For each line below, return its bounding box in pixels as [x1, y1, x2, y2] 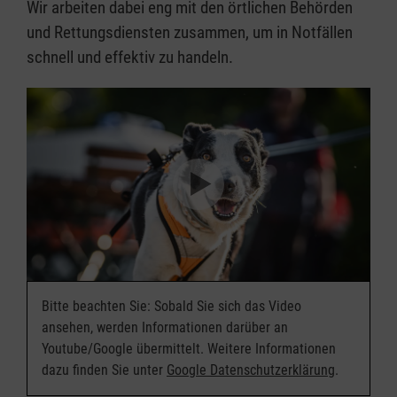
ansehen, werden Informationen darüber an [42, 319, 288, 337]
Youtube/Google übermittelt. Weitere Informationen [42, 340, 336, 358]
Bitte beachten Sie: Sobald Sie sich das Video [42, 298, 301, 315]
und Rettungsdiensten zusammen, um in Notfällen [27, 21, 353, 43]
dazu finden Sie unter [42, 362, 167, 379]
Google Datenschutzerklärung [167, 362, 335, 379]
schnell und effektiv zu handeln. [27, 46, 233, 67]
